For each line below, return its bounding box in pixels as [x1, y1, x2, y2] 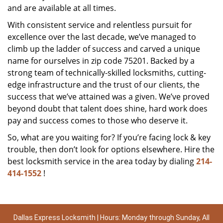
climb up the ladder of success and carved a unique [7, 43, 200, 54]
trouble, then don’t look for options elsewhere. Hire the [7, 144, 215, 155]
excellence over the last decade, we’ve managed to [7, 31, 196, 42]
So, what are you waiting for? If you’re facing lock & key [7, 132, 211, 143]
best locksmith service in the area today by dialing [7, 156, 196, 167]
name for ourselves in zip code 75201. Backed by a [7, 55, 195, 66]
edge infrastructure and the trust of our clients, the [7, 79, 200, 90]
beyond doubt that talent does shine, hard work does [7, 103, 208, 114]
